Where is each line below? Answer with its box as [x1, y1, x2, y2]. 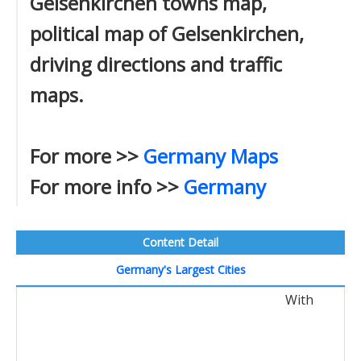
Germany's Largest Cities [115, 262, 246, 277]
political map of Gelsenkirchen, [30, 20, 304, 47]
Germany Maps [143, 143, 278, 169]
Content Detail [143, 234, 218, 250]
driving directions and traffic [30, 51, 282, 77]
